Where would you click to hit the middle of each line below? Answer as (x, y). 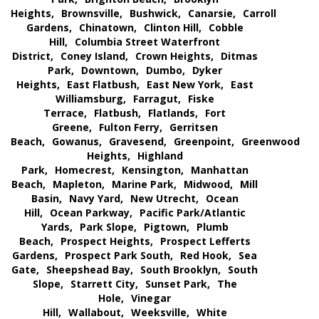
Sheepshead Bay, (90, 270)
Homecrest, (84, 170)
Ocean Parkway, (91, 213)
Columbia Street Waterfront (147, 42)
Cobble (226, 28)
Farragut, (157, 99)
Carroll (260, 14)
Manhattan (219, 170)
